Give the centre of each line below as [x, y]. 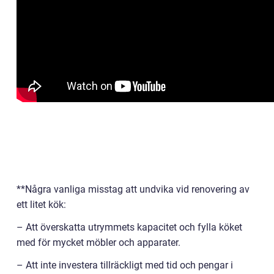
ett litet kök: [41, 205]
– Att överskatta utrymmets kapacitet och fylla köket [129, 227]
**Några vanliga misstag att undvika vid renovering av [133, 189]
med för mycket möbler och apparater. [98, 243]
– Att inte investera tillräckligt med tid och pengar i [125, 265]
